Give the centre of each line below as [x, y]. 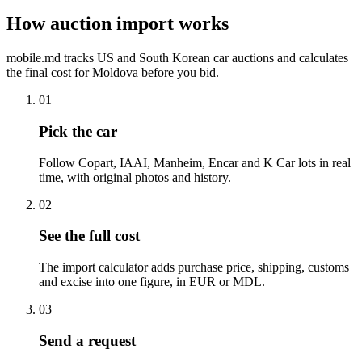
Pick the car [78, 131]
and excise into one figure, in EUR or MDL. [152, 282]
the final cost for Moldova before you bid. [113, 73]
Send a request [87, 340]
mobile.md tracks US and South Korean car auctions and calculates [177, 58]
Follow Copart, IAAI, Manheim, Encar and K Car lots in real [195, 162]
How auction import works [118, 24]
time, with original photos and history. [135, 177]
